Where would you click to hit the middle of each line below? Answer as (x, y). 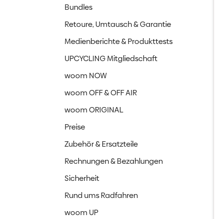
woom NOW (86, 76)
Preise (75, 127)
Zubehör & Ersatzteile (101, 144)
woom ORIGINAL (94, 110)
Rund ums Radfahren (101, 195)
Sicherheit (82, 178)
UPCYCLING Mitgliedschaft (111, 58)
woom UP (81, 212)
